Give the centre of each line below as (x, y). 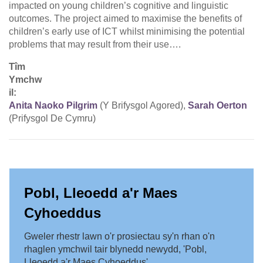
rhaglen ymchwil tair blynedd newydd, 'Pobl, (115, 249)
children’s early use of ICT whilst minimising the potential (127, 32)
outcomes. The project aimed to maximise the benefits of (125, 19)
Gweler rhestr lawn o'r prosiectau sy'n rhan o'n (119, 237)
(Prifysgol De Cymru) (52, 119)
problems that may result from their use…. (95, 45)
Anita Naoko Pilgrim (53, 106)
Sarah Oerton (218, 106)
